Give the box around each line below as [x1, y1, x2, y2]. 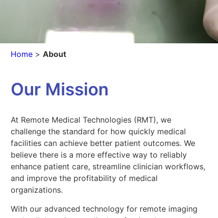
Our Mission [11, 79, 109, 100]
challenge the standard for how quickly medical [11, 127, 186, 137]
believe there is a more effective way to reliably [11, 150, 187, 160]
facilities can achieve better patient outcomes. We [11, 138, 196, 148]
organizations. [11, 185, 66, 195]
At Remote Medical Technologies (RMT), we [11, 115, 172, 125]
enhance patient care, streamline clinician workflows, [11, 162, 206, 172]
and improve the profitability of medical [11, 173, 158, 183]
